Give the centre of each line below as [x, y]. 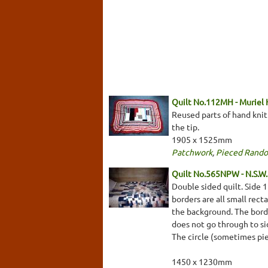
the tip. [185, 127]
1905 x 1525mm [202, 139]
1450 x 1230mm [202, 261]
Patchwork [192, 152]
